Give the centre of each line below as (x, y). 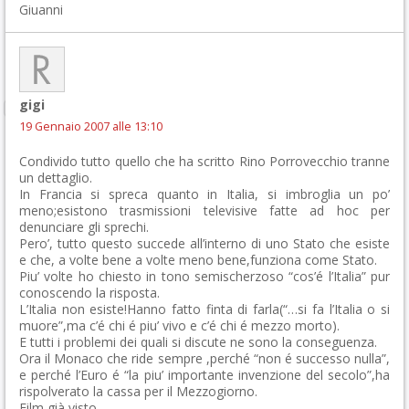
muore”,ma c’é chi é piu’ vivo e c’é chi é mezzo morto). (179, 325)
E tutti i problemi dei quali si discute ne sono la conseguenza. (198, 342)
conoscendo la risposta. (89, 293)
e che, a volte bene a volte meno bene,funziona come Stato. (198, 260)
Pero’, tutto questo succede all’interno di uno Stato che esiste (204, 243)
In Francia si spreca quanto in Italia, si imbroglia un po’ (204, 194)
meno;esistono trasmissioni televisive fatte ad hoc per (204, 210)
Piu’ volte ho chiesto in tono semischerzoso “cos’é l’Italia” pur (204, 276)
